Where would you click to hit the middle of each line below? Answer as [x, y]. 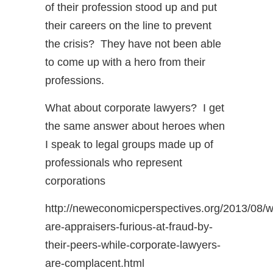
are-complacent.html [95, 264]
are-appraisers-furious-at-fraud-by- [129, 227]
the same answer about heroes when [135, 126]
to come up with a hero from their [125, 62]
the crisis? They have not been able [133, 44]
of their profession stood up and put [131, 8]
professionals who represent [114, 163]
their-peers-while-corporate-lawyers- [133, 245]
